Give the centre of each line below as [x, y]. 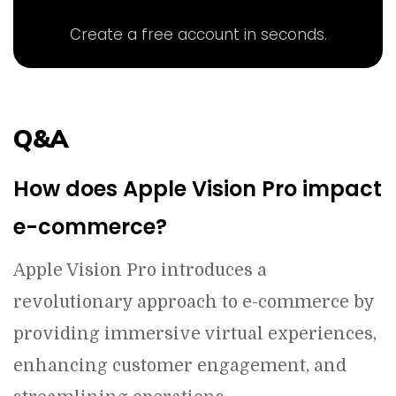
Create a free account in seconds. [198, 34]
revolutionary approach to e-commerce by [194, 302]
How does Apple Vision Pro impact [198, 189]
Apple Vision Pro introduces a [140, 270]
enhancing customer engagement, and [180, 366]
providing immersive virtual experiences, [195, 334]
